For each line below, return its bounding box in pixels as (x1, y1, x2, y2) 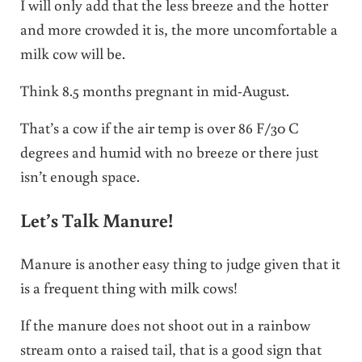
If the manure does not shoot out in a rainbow (19, 314, 310, 335)
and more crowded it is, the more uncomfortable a (19, 19, 338, 40)
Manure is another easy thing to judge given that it (19, 252, 340, 273)
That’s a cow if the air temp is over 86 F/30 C (19, 117, 299, 138)
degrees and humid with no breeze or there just (19, 141, 318, 162)
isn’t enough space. (19, 166, 140, 187)
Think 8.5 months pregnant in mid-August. (19, 80, 293, 101)
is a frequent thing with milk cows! (19, 276, 238, 297)
